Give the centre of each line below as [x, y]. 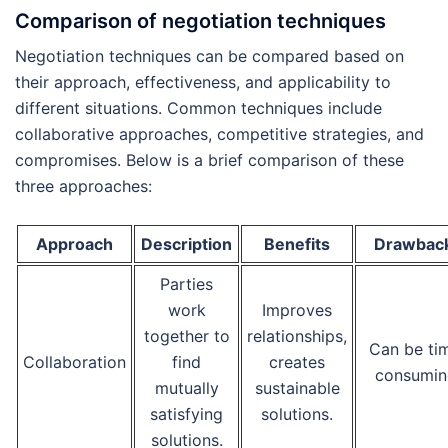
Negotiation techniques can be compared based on [209, 56]
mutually [186, 388]
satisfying [186, 414]
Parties [186, 284]
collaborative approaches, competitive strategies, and [219, 134]
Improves [297, 310]
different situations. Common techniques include [198, 108]
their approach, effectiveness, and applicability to [203, 82]
